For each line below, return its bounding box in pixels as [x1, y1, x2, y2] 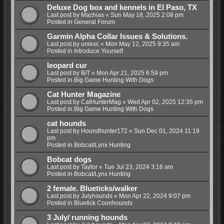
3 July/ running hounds [46, 213, 127, 222]
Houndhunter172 [80, 127, 127, 135]
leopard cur [46, 61, 87, 70]
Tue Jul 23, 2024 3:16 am [103, 163, 173, 171]
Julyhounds [80, 192, 112, 200]
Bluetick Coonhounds [73, 199, 132, 207]
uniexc [80, 40, 99, 48]
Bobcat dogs [46, 155, 91, 164]
